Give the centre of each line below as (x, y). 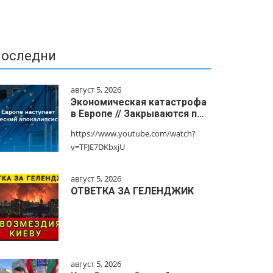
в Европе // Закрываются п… (137, 114)
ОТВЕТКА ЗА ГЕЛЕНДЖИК (132, 191)
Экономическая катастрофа (139, 102)
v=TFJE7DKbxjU (98, 147)
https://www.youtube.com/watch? (133, 133)
